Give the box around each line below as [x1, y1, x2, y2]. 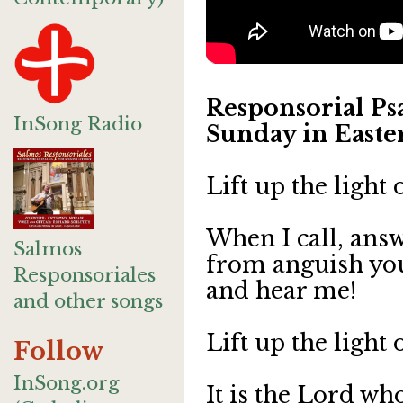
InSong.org [13, 372, 120, 395]
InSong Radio [13, 112, 142, 136]
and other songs [13, 290, 163, 313]
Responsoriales [13, 264, 156, 287]
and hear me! [206, 277, 356, 305]
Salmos [13, 237, 82, 261]
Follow [13, 336, 104, 366]
